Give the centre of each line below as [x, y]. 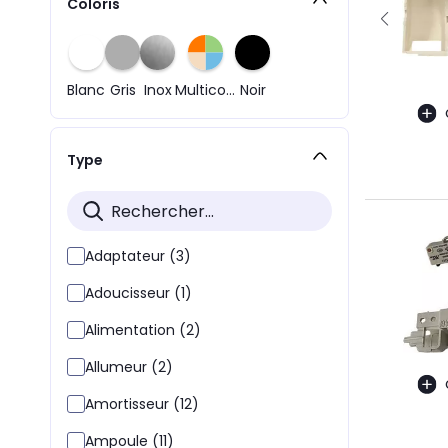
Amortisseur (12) [142, 404]
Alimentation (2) [143, 330]
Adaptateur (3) [138, 256]
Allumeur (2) [129, 367]
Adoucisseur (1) [138, 293]
